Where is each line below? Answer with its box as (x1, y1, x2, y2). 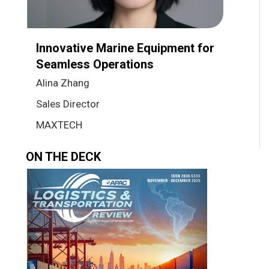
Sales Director (36, 97, 100, 110)
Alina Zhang (36, 76, 89, 89)
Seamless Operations (36, 56, 154, 71)
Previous (40, 169, 87, 184)
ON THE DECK (26, 149, 101, 164)
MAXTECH (36, 118, 82, 131)
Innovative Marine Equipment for (36, 40, 214, 55)
